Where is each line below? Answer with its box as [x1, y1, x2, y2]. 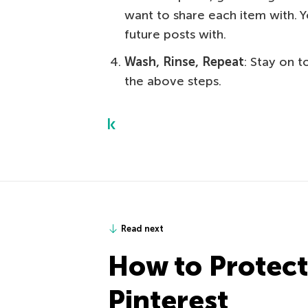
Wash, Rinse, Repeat [124, 54, 244, 69]
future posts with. [124, 27, 226, 42]
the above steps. [124, 74, 221, 89]
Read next [121, 223, 164, 234]
